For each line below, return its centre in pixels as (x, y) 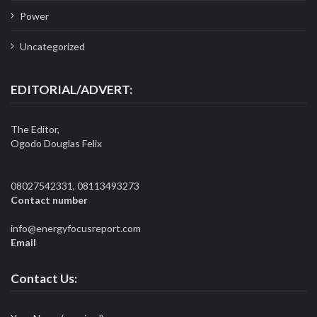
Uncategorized (52, 46)
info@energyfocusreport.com (76, 229)
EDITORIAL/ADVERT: (71, 90)
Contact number (49, 200)
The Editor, (35, 129)
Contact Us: (44, 279)
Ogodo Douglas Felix (56, 144)
